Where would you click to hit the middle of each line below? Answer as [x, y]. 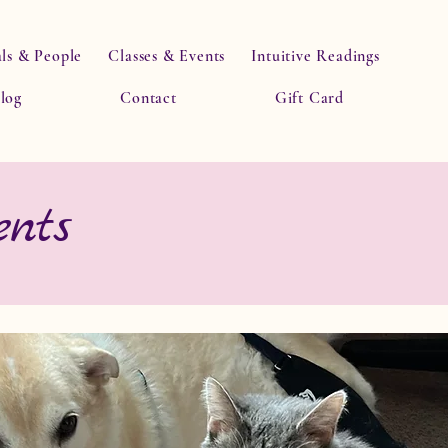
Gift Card [309, 98]
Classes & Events [167, 56]
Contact [148, 98]
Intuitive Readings [315, 56]
